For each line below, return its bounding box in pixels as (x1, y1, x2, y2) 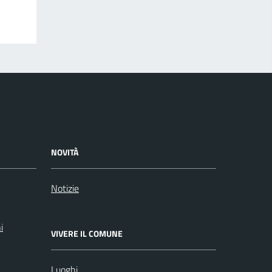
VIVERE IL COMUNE (51, 227, 123, 240)
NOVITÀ (51, 146, 78, 159)
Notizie (51, 181, 79, 196)
